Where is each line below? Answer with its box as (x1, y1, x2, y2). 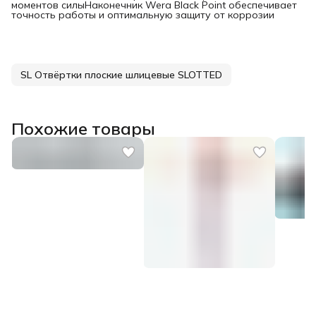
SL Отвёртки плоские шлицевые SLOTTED (20, 68, 222, 81)
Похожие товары (11, 117, 155, 139)
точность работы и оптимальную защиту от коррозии (11, 8, 274, 21)
